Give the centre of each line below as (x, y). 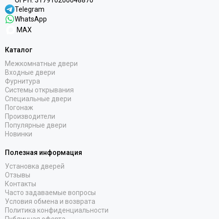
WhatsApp (31, 19)
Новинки (19, 134)
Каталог (19, 50)
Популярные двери (36, 125)
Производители (30, 116)
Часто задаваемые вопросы (50, 192)
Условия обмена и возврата (50, 201)
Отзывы (18, 175)
